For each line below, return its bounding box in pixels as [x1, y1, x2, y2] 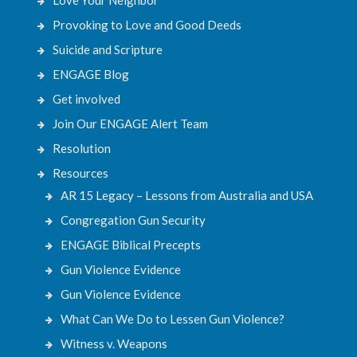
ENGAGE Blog [53, 66, 130, 81]
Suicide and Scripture [53, 41, 163, 57]
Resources [53, 165, 109, 180]
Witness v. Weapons [61, 335, 168, 351]
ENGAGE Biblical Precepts [61, 237, 202, 252]
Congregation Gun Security [61, 212, 206, 227]
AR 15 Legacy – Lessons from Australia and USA [61, 187, 314, 202]
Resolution [53, 140, 112, 155]
